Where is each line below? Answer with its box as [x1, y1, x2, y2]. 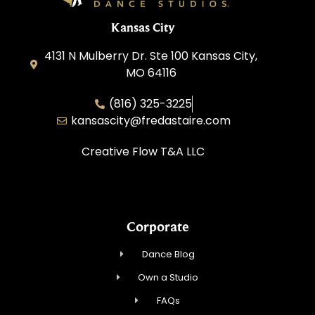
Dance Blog [141, 247, 195, 262]
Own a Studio [138, 271, 199, 285]
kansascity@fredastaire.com [71, 112, 231, 129]
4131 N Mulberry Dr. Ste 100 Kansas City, [44, 48, 258, 65]
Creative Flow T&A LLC [82, 143, 205, 160]
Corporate [126, 219, 189, 235]
